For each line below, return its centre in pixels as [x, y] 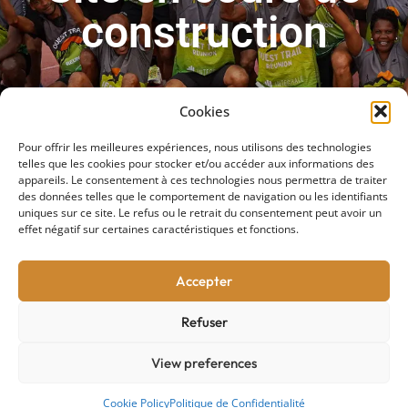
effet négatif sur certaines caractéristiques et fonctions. [158, 229]
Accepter [204, 280]
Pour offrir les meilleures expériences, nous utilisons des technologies [195, 147]
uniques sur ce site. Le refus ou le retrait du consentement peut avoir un [200, 213]
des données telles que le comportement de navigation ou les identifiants [203, 196]
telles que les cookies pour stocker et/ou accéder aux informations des [196, 163]
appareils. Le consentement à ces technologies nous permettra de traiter [203, 180]
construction [204, 32]
